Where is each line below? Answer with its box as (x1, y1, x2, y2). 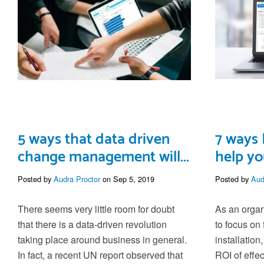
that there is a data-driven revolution (18, 217, 167, 232)
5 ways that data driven (18, 127, 170, 153)
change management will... (18, 145, 189, 170)
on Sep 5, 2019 (100, 173, 154, 185)
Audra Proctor (54, 173, 100, 185)
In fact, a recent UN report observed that (18, 248, 183, 262)
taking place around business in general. (18, 233, 187, 247)
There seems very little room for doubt (18, 202, 174, 216)
